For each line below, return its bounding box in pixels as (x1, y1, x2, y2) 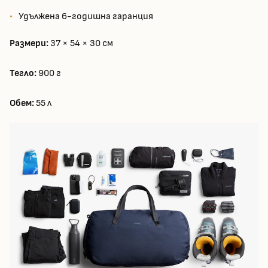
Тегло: (10, 68, 36, 80)
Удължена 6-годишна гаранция (19, 11, 153, 23)
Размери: (10, 38, 48, 50)
